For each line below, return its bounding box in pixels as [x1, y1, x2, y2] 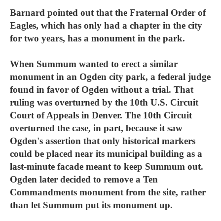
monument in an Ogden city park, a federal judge [10, 72, 211, 82]
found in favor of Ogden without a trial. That [10, 84, 193, 95]
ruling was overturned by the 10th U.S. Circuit [10, 97, 198, 108]
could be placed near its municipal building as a [10, 148, 202, 159]
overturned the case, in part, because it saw [10, 123, 183, 133]
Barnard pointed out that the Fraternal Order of [10, 7, 206, 18]
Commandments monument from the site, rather [10, 187, 206, 197]
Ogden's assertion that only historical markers [10, 136, 195, 146]
